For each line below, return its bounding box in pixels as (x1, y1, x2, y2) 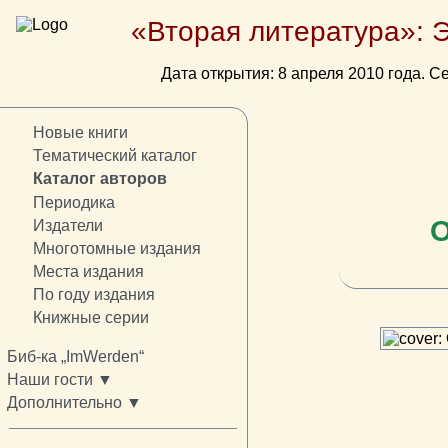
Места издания (32, 262, 144, 280)
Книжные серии (32, 309, 149, 327)
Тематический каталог (32, 147, 197, 165)
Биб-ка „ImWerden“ (7, 348, 144, 366)
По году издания (32, 285, 155, 303)
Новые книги (32, 124, 128, 142)
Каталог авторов (32, 170, 167, 188)
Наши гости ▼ (7, 371, 113, 389)
